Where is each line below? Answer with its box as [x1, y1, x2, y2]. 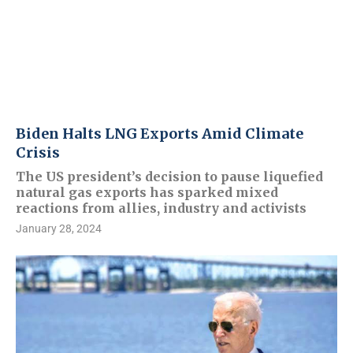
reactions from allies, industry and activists [16, 200, 307, 217]
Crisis [16, 143, 60, 162]
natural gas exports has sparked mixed [16, 184, 278, 201]
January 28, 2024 [16, 222, 102, 236]
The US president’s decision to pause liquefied [16, 169, 323, 185]
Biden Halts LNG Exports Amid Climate [16, 124, 303, 143]
